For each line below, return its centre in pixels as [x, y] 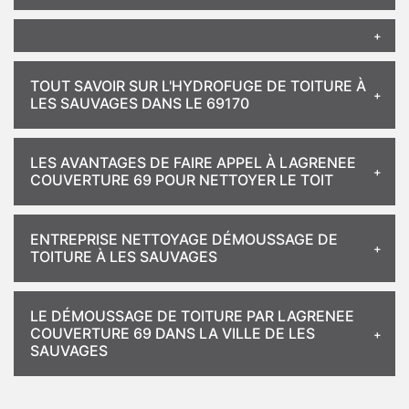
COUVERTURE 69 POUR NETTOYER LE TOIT [182, 180]
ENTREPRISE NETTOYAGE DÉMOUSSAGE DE [184, 239]
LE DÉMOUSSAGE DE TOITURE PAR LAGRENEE [192, 316]
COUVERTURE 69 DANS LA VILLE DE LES [173, 333]
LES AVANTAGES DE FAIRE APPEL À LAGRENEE [193, 163]
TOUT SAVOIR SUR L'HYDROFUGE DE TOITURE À [198, 86]
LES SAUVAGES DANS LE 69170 [140, 103]
